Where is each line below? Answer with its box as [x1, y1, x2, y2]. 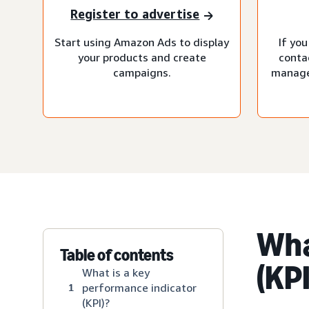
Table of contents [60, 244, 174, 265]
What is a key [82, 265, 150, 279]
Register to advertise [70, 6, 200, 22]
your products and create [77, 50, 206, 64]
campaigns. [112, 65, 171, 79]
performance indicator [82, 280, 197, 295]
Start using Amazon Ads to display [54, 34, 229, 49]
